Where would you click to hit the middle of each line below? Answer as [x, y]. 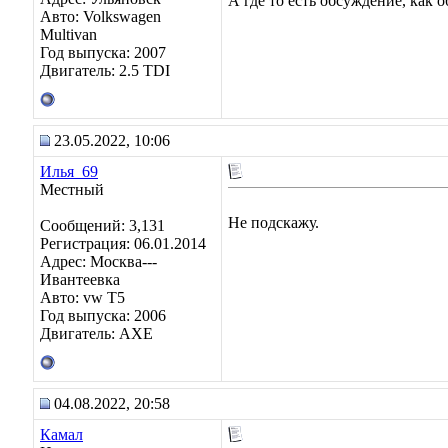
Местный [72, 189]
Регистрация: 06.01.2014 [123, 243]
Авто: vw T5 [82, 297]
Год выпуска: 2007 [103, 52]
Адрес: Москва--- [98, 261]
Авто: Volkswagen [100, 16]
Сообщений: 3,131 [102, 225]
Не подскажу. [273, 222]
